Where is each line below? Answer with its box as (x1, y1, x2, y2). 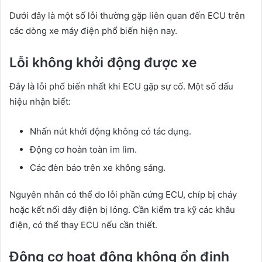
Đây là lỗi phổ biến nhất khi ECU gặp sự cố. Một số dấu (9, 80, 233, 92)
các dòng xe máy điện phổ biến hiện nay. (9, 25, 177, 37)
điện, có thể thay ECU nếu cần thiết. (9, 219, 157, 230)
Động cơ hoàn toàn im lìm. (30, 143, 137, 155)
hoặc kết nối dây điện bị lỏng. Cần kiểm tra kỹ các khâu (9, 204, 235, 215)
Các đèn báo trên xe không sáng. (30, 161, 166, 173)
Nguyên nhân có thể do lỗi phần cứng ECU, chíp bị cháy (9, 188, 237, 200)
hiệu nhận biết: (9, 95, 71, 107)
